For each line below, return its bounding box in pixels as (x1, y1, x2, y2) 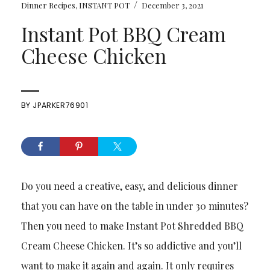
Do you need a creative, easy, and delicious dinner (20, 180, 238, 193)
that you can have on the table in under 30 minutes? (20, 199, 248, 213)
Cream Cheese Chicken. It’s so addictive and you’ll (20, 239, 242, 253)
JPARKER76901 (33, 100, 89, 111)
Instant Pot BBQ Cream (20, 20, 226, 48)
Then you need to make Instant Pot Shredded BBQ (20, 219, 243, 233)
